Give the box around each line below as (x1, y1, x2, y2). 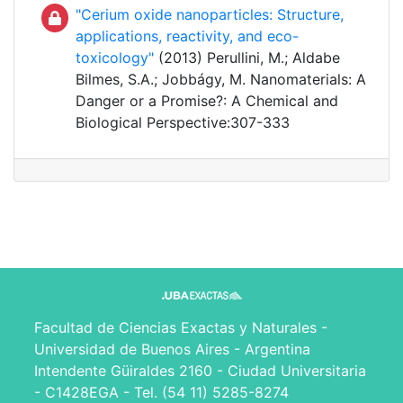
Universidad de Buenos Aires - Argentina (34, 340, 310, 359)
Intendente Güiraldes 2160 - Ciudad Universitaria (34, 362, 366, 381)
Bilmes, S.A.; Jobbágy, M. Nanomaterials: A (76, 70, 366, 89)
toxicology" (76, 49, 154, 67)
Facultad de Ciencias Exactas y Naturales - (34, 318, 327, 337)
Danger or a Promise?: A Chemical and (76, 92, 338, 111)
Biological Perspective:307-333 (76, 113, 290, 132)
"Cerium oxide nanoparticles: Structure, (76, 5, 344, 24)
